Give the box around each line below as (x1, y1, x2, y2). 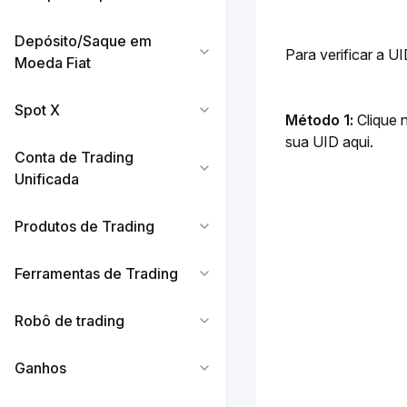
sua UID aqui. (285, 133, 373, 151)
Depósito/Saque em (15, 32, 152, 50)
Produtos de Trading (15, 217, 154, 235)
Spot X (15, 101, 60, 119)
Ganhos (15, 359, 66, 377)
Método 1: (285, 111, 354, 129)
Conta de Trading (15, 148, 134, 166)
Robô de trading (15, 312, 124, 330)
